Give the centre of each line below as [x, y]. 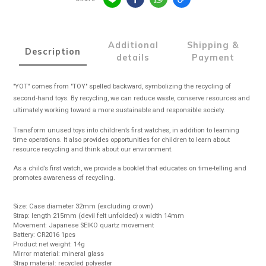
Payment [213, 58]
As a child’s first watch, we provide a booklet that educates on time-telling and [130, 169]
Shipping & [213, 45]
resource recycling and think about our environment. [93, 150]
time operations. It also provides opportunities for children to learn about [121, 140]
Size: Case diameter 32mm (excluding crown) [83, 207]
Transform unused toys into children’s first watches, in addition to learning [126, 131]
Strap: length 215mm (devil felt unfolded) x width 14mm [99, 216]
